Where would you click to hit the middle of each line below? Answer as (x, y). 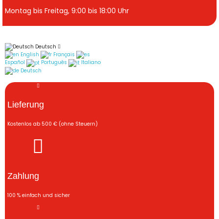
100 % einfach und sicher (39, 195)
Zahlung (23, 176)
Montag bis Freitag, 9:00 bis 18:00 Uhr (67, 11)
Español (16, 63)
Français (64, 55)
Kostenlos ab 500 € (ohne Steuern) (53, 124)
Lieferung (26, 104)
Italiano (90, 63)
